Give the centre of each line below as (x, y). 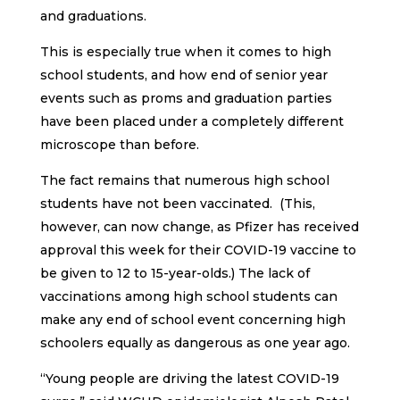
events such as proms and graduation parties (186, 98)
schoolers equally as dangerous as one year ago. (195, 342)
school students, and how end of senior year (183, 75)
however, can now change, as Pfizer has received (199, 226)
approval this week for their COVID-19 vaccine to (198, 250)
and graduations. (93, 16)
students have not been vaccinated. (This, (177, 203)
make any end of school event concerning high (192, 319)
